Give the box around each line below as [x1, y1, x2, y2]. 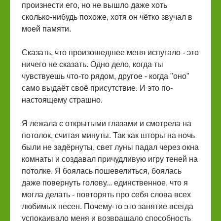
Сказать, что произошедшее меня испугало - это [22, 48, 199, 57]
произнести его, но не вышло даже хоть [22, 1, 167, 9]
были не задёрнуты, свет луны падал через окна [22, 143, 199, 151]
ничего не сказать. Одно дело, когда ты [22, 60, 163, 69]
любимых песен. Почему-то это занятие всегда [22, 202, 193, 211]
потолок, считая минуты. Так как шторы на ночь [22, 131, 195, 140]
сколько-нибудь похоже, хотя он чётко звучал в [22, 13, 192, 21]
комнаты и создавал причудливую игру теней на [22, 155, 198, 163]
